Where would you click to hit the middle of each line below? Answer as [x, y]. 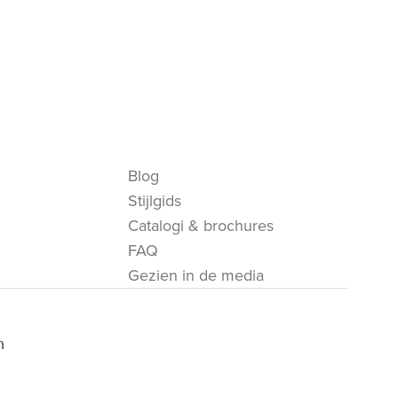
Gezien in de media [196, 275]
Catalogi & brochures [201, 225]
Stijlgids [155, 200]
